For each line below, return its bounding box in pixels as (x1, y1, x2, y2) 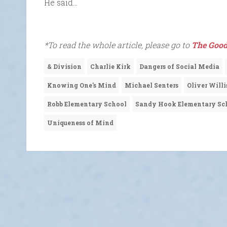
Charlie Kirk (90, 62, 131, 71)
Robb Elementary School (47, 100, 127, 108)
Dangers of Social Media (139, 62, 219, 71)
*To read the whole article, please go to (44, 40, 192, 51)
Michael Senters (125, 81, 178, 90)
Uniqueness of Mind (47, 119, 113, 127)
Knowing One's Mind (47, 81, 116, 90)
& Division (47, 62, 82, 71)
